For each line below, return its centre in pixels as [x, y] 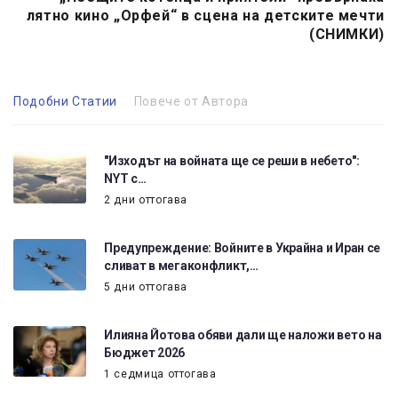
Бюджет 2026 [145, 352]
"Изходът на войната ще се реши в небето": [232, 161]
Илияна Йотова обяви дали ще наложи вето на [243, 334]
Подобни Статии [65, 102]
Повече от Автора [191, 102]
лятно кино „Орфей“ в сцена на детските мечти [205, 16]
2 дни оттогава [146, 200]
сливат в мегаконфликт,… [181, 265]
